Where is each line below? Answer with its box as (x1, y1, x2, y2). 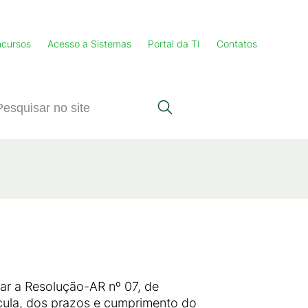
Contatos (217, 38, 257, 49)
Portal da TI (148, 38, 200, 49)
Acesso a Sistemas (47, 38, 131, 49)
